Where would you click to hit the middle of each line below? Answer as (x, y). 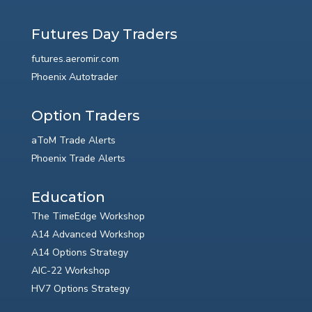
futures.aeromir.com (75, 59)
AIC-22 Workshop (70, 271)
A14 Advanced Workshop (88, 235)
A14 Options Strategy (79, 253)
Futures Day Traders (104, 34)
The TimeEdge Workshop (88, 217)
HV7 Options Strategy (80, 289)
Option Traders (85, 116)
